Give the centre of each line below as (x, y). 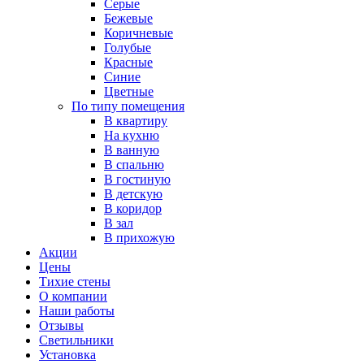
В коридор (133, 208)
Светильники (76, 340)
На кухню (132, 135)
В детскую (133, 194)
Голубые (128, 48)
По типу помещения (128, 106)
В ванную (132, 150)
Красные (128, 62)
